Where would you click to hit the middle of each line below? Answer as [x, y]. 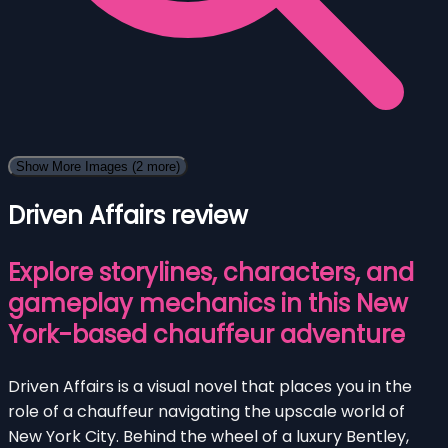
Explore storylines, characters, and [211, 272]
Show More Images [74, 166]
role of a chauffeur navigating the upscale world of [206, 411]
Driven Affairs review [128, 215]
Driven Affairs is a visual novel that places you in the [210, 386]
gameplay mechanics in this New [208, 303]
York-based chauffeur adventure [206, 334]
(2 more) [156, 166]
